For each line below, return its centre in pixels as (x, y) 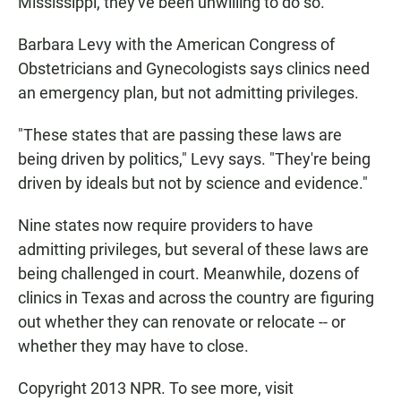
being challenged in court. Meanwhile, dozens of (188, 274)
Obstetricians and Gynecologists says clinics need (194, 69)
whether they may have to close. (133, 346)
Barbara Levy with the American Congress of (176, 45)
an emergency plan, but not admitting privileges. (188, 93)
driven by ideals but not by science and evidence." (193, 183)
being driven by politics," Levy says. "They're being (194, 159)
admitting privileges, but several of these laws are (193, 250)
